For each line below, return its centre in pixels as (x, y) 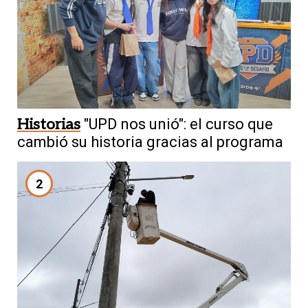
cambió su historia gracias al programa (150, 142)
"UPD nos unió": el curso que (178, 124)
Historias (49, 125)
